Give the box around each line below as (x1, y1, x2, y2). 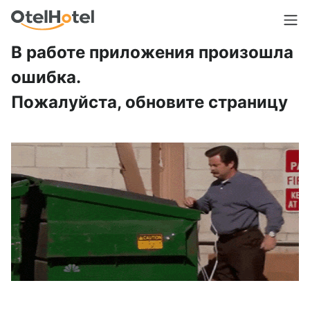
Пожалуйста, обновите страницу (11, 92, 288, 112)
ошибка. (11, 67, 81, 87)
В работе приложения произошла (11, 42, 293, 62)
